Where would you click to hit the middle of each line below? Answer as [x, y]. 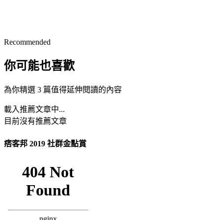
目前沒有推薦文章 [35, 121]
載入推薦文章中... [34, 110]
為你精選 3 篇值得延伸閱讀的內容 [63, 90]
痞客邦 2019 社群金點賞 [45, 143]
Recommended [27, 42]
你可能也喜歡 [39, 66]
